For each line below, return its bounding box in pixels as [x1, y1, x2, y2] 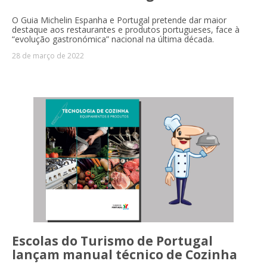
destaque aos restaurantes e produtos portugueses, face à [12, 24, 240, 36]
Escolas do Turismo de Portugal [12, 232, 213, 250]
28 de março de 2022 [12, 51, 84, 61]
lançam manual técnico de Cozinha [12, 246, 237, 263]
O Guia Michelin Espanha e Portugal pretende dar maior [12, 14, 226, 26]
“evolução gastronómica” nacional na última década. [12, 33, 214, 45]
